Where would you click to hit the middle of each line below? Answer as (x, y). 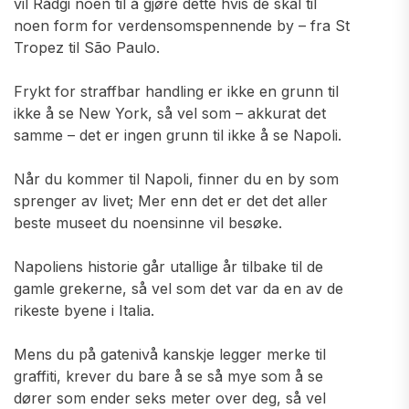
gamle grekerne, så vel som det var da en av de (178, 288)
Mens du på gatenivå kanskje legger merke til (170, 354)
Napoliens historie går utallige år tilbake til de (168, 267)
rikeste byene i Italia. (84, 310)
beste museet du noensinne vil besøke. (148, 223)
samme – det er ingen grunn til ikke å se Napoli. (178, 135)
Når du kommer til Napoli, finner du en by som (176, 179)
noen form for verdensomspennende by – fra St (182, 26)
